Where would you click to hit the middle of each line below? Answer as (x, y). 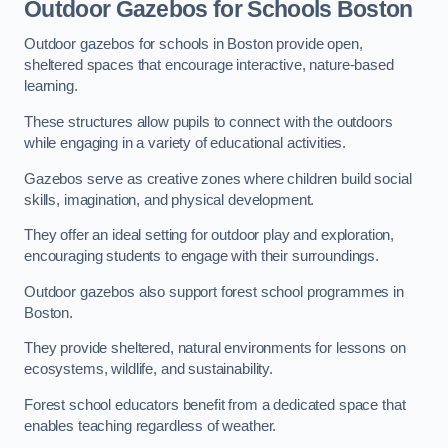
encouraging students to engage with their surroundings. (202, 256)
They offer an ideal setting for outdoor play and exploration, (209, 235)
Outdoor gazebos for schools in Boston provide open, (193, 44)
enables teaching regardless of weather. (150, 425)
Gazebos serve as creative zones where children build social (218, 178)
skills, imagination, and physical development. (169, 199)
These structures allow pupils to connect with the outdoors (208, 121)
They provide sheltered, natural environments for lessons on (215, 348)
